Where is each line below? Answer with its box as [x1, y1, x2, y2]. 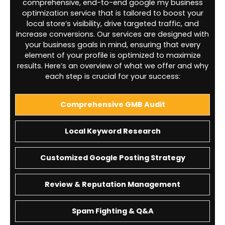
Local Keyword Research [64, 126, 161, 136]
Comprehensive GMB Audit [60, 99, 165, 109]
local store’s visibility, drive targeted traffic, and [26, 19, 199, 29]
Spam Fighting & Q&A [71, 205, 154, 216]
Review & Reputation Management [45, 179, 180, 189]
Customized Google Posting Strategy [40, 152, 185, 163]
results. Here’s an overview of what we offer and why [17, 61, 208, 71]
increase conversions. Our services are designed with [16, 29, 209, 40]
